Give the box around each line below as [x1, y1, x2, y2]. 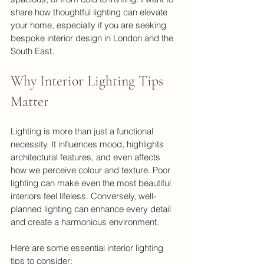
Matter [11, 93, 49, 110]
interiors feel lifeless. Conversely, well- [11, 190, 156, 202]
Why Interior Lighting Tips [11, 72, 167, 90]
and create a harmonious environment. [11, 216, 159, 227]
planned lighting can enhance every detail [11, 203, 173, 214]
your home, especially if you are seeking [11, 19, 169, 31]
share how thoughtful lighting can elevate [11, 6, 170, 18]
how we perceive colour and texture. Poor [11, 164, 173, 176]
